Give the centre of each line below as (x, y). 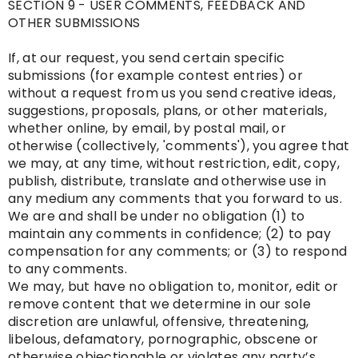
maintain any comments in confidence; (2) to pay (170, 234)
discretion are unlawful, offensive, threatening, (159, 322)
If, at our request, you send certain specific (147, 58)
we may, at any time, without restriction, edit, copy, (174, 164)
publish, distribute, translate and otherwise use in (167, 181)
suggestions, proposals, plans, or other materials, (168, 111)
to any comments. (68, 269)
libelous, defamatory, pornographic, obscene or (163, 340)
